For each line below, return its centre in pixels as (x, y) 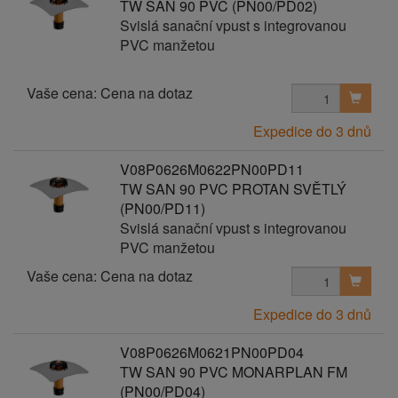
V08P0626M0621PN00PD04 (211, 352)
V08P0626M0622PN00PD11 (211, 169)
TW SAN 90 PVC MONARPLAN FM (233, 372)
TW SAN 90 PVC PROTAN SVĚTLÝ (233, 189)
